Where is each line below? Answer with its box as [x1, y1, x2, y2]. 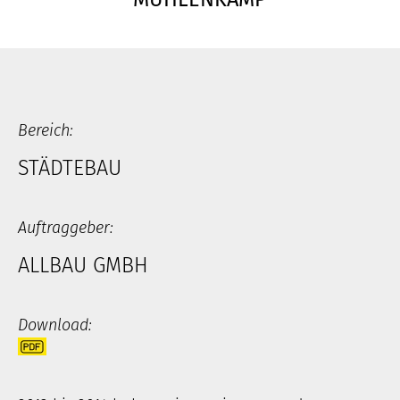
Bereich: [18, 121, 73, 140]
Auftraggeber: [18, 218, 113, 237]
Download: [18, 315, 92, 335]
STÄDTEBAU [18, 155, 121, 180]
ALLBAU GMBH [18, 253, 148, 278]
